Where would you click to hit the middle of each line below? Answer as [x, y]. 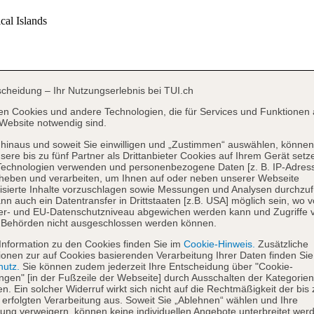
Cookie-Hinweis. [218, 244]
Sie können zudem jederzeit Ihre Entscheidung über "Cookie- [156, 267]
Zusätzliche [282, 244]
